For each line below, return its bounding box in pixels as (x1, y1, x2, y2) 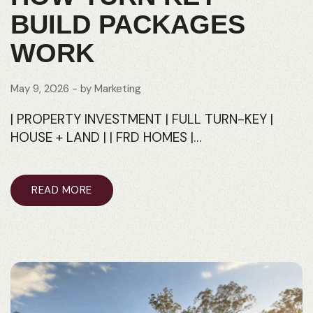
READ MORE (31, 182, 92, 197)
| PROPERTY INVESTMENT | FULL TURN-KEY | (10, 110, 273, 128)
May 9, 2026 (10, 81, 69, 96)
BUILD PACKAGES (10, 9, 245, 39)
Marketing (94, 81, 141, 96)
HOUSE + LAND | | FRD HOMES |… (10, 128, 201, 146)
